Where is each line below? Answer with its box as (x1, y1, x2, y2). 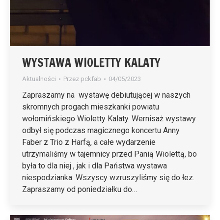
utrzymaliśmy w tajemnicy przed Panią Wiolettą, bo (22, 149, 197, 159)
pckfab (81, 75, 101, 82)
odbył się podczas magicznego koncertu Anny (22, 125, 180, 135)
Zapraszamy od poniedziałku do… (22, 184, 137, 194)
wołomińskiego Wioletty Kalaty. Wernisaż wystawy (22, 113, 196, 123)
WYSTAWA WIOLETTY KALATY (22, 54, 161, 71)
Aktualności (22, 75, 56, 82)
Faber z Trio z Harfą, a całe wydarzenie (22, 137, 156, 147)
